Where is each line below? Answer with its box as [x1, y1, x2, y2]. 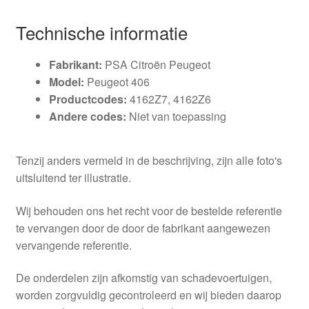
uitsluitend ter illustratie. [15, 169, 131, 186]
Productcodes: [48, 91, 127, 108]
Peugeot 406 [83, 74, 150, 90]
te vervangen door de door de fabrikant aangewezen [15, 219, 270, 236]
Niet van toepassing [126, 108, 226, 125]
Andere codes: [48, 108, 126, 125]
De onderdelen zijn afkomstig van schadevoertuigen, [15, 270, 272, 286]
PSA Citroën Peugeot [101, 57, 210, 73]
